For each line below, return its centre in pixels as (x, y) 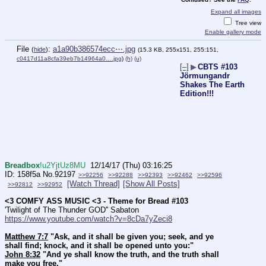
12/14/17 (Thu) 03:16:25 (131, 165)
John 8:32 (23, 255)
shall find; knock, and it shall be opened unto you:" (99, 246)
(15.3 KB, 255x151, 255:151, (178, 49)
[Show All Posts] (151, 183)
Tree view (247, 23)
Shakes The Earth (212, 84)
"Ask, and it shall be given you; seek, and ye (131, 237)
